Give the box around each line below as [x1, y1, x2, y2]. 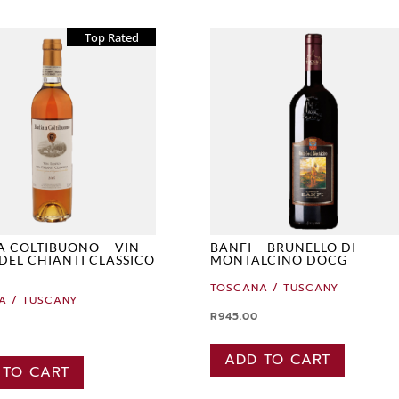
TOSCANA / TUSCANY [210, 279, 339, 296]
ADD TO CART [224, 348, 331, 370]
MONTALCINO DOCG [210, 251, 348, 267]
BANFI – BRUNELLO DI [210, 239, 357, 255]
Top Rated [84, 28, 139, 45]
